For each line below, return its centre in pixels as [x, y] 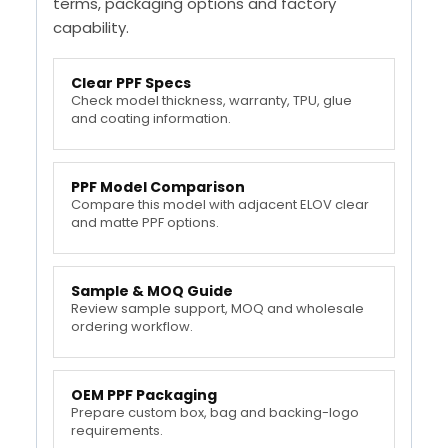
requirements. [117, 430]
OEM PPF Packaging [144, 394]
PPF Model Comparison [158, 186]
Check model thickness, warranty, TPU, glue [211, 100]
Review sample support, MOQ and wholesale [217, 308]
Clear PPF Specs [131, 82]
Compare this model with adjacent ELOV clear [220, 204]
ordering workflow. [132, 326]
